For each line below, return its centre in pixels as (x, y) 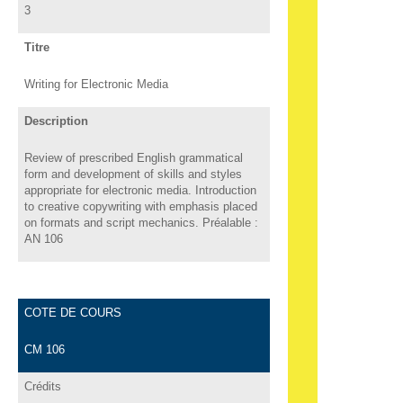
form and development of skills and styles (133, 174)
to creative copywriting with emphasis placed (140, 206)
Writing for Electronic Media (96, 84)
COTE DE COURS (72, 312)
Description (56, 121)
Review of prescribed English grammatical (133, 157)
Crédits (42, 386)
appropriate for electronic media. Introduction (140, 190)
